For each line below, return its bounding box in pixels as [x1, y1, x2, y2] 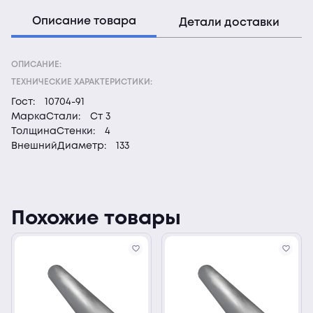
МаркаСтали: [11, 112, 80, 121]
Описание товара [31, 16, 136, 27]
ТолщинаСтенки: [11, 127, 95, 136]
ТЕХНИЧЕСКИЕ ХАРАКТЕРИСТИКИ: [11, 78, 152, 86]
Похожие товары [11, 210, 181, 228]
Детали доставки [179, 17, 279, 28]
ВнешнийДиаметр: [11, 142, 106, 150]
